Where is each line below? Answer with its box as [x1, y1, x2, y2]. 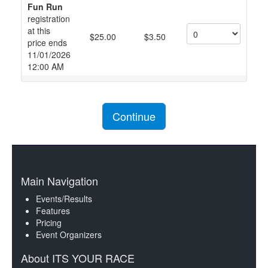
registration [28, 13, 70, 25]
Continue [112, 108, 156, 124]
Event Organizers [36, 229, 102, 240]
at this [28, 25, 50, 36]
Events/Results [36, 193, 92, 205]
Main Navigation [21, 173, 98, 188]
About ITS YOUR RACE [21, 250, 135, 266]
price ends [28, 36, 67, 48]
